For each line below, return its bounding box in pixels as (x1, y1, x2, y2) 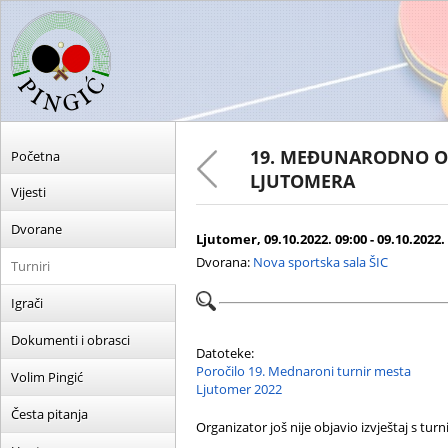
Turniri (11, 257, 50, 275)
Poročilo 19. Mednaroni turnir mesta (196, 362, 411, 380)
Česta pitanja (11, 405, 88, 423)
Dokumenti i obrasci (11, 331, 130, 349)
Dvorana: (196, 253, 253, 271)
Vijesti (11, 183, 46, 201)
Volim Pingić (11, 368, 83, 386)
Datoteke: (196, 344, 254, 362)
